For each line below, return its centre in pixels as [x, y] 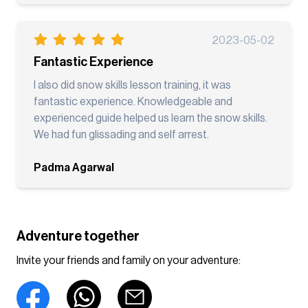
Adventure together [78, 236]
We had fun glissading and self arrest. [121, 134]
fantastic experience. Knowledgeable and [133, 101]
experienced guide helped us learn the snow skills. [151, 118]
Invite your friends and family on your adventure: [129, 260]
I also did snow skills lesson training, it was [132, 85]
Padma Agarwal [74, 167]
